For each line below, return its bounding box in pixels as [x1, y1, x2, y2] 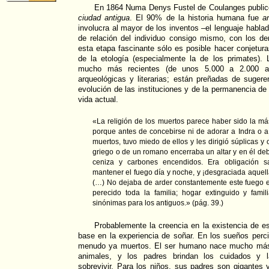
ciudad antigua [78, 13, 130, 23]
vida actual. [78, 95, 118, 104]
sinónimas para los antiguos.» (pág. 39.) [92, 199, 223, 208]
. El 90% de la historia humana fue [130, 13, 263, 23]
